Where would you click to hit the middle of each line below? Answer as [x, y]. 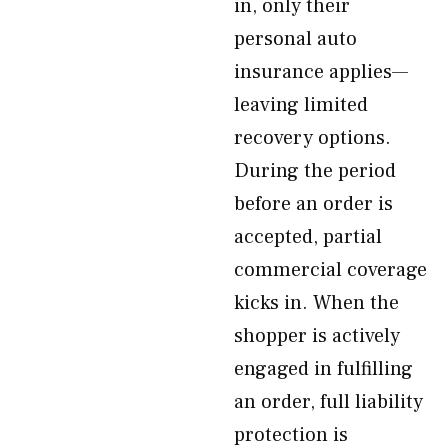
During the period [315, 171]
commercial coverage [330, 270]
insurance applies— [321, 72]
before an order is [313, 204]
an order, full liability [328, 402]
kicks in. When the [316, 303]
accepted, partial [308, 237]
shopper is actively [317, 336]
